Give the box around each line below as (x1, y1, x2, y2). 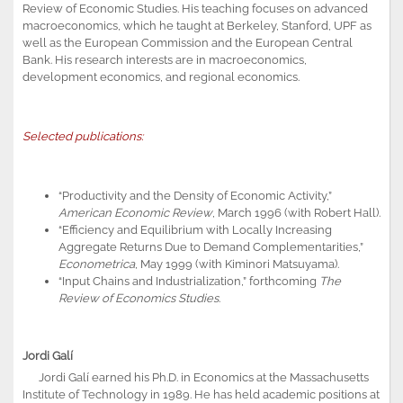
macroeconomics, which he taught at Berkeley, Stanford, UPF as (22, 18, 372, 32)
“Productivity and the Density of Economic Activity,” (58, 188, 332, 202)
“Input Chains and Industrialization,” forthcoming (58, 273, 319, 288)
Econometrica (58, 256, 135, 271)
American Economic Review (58, 205, 212, 219)
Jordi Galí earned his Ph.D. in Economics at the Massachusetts (22, 370, 369, 384)
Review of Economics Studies (58, 291, 219, 305)
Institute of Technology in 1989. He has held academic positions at (22, 387, 380, 401)
